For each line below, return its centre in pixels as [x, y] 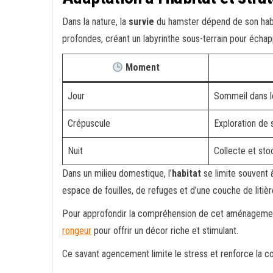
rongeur [77, 231]
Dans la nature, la [95, 22]
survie [141, 22]
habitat [186, 173]
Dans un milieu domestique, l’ [117, 173]
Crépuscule [89, 123]
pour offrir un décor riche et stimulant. [165, 231]
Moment [141, 67]
